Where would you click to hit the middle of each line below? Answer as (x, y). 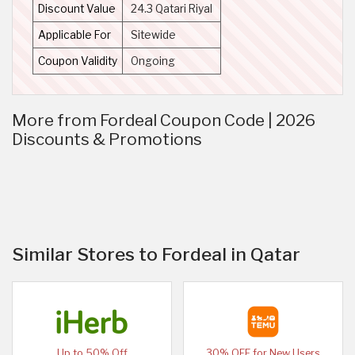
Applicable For (74, 34)
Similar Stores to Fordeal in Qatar (156, 254)
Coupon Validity (78, 61)
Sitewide (153, 34)
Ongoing (153, 61)
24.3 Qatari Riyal (172, 8)
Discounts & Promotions (107, 139)
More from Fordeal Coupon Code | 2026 (164, 120)
